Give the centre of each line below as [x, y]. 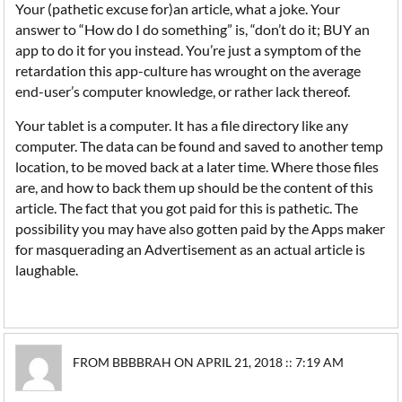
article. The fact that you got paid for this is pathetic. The [187, 208]
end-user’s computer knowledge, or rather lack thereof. [183, 91]
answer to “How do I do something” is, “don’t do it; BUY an [193, 29]
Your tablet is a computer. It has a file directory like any [182, 125]
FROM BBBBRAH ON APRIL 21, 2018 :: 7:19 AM [209, 362]
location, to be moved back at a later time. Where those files [197, 166]
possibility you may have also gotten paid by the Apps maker [201, 228]
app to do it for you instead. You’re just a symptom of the [188, 50]
